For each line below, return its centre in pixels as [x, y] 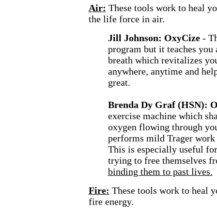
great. [119, 82]
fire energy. [111, 201]
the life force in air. [126, 19]
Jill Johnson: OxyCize [154, 38]
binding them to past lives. [160, 171]
